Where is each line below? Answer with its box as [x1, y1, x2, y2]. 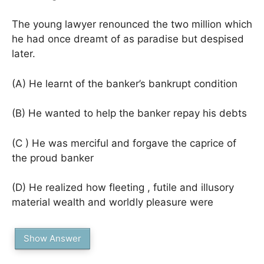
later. [12, 48, 35, 60]
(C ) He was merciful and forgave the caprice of [12, 137, 236, 149]
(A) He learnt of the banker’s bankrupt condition [12, 77, 237, 90]
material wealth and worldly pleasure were [12, 196, 213, 208]
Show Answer [24, 232, 81, 244]
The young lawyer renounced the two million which [12, 18, 252, 30]
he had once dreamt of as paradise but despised [12, 33, 244, 45]
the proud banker [12, 151, 94, 164]
